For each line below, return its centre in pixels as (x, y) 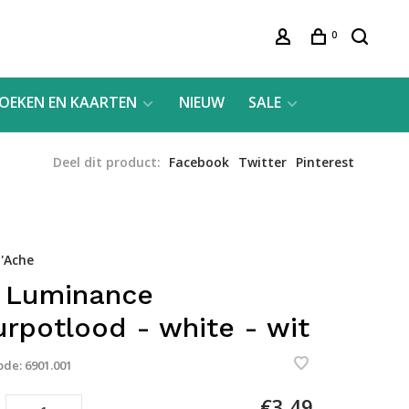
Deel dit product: (107, 162)
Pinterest (325, 162)
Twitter (262, 162)
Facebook (199, 162)
